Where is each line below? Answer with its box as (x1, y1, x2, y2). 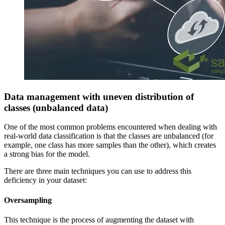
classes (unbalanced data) (4, 102, 108, 113)
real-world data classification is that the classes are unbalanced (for (4, 132, 213, 141)
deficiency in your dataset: (4, 176, 87, 185)
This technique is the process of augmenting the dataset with (4, 215, 194, 224)
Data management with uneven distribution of (4, 91, 194, 102)
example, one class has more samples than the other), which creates (4, 141, 216, 150)
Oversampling (4, 195, 52, 204)
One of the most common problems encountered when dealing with (4, 123, 217, 132)
